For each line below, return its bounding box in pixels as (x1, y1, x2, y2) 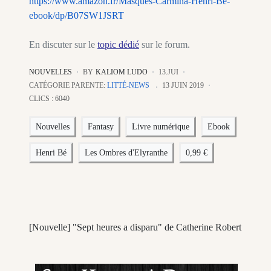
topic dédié (97, 39, 139, 50)
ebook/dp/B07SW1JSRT (29, 10, 124, 21)
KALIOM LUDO (96, 68, 148, 77)
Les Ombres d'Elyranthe (85, 148, 168, 158)
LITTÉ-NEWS (107, 81, 149, 90)
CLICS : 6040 (29, 94, 70, 103)
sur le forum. (139, 39, 190, 50)
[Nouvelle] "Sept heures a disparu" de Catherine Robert (29, 222, 241, 233)
